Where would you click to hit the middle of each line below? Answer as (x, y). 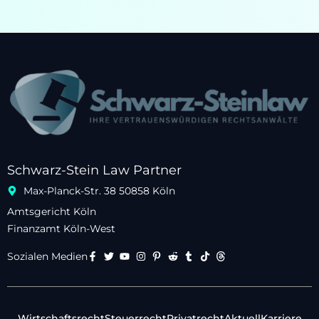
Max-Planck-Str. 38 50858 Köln (99, 191)
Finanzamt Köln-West (61, 229)
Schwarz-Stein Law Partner (94, 170)
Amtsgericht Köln (52, 211)
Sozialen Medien (47, 256)
